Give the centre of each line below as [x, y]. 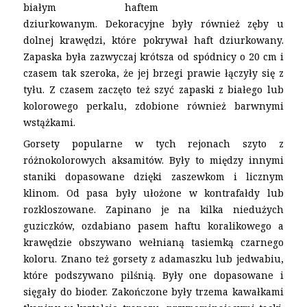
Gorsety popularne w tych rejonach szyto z [153, 144]
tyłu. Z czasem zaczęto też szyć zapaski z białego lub [153, 89]
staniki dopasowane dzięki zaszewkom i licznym [153, 177]
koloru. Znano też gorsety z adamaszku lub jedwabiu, [153, 259]
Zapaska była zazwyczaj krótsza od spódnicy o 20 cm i [153, 56]
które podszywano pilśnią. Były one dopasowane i [153, 275]
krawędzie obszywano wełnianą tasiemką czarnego [153, 243]
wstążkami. [50, 122]
